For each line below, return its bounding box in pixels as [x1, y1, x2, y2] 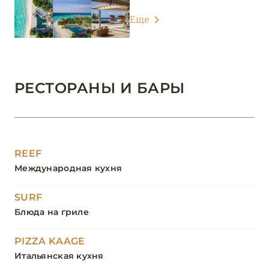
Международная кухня [14, 163, 122, 174]
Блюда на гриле [14, 207, 89, 218]
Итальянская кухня [14, 250, 104, 262]
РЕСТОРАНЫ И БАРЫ [14, 79, 185, 97]
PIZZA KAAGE [14, 235, 85, 247]
